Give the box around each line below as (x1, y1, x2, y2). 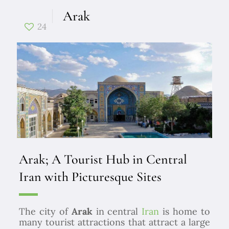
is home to (159, 205, 211, 218)
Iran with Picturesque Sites (18, 169, 162, 185)
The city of (18, 205, 72, 218)
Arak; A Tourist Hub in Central (18, 151, 187, 168)
